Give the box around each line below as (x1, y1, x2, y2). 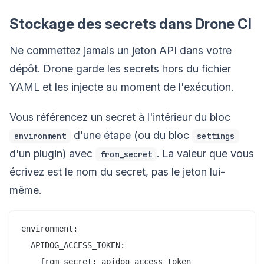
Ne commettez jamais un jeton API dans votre (9, 44, 232, 57)
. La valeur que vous (157, 147, 254, 160)
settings (197, 130, 235, 141)
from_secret (100, 148, 152, 160)
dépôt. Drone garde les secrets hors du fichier (9, 62, 231, 75)
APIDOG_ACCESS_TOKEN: (21, 240, 125, 250)
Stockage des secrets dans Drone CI (9, 15, 252, 32)
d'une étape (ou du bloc (71, 128, 192, 141)
